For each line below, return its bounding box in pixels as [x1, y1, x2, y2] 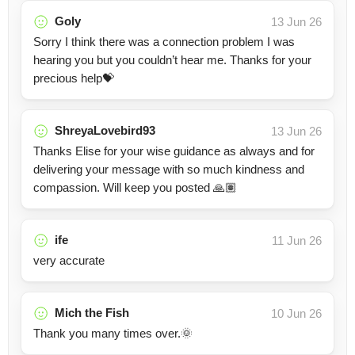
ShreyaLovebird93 [55, 124, 155, 137]
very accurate [33, 254, 105, 267]
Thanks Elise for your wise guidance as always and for [33, 144, 315, 158]
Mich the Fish [55, 306, 129, 319]
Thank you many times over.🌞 [33, 326, 193, 340]
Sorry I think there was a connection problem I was [33, 35, 295, 48]
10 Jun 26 [271, 307, 322, 320]
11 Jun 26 [272, 234, 322, 247]
